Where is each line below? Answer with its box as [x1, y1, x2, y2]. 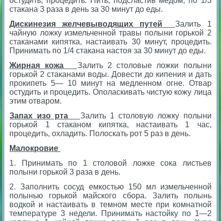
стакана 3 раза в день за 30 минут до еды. [9, 4, 163, 13]
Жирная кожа [9, 61, 77, 70]
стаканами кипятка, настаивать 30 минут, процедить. [9, 37, 212, 46]
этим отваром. [9, 96, 62, 105]
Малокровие [9, 144, 61, 152]
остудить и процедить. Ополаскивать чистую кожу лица [9, 87, 212, 96]
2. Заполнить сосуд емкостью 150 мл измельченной [9, 182, 212, 191]
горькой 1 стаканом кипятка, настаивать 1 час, [9, 120, 212, 129]
